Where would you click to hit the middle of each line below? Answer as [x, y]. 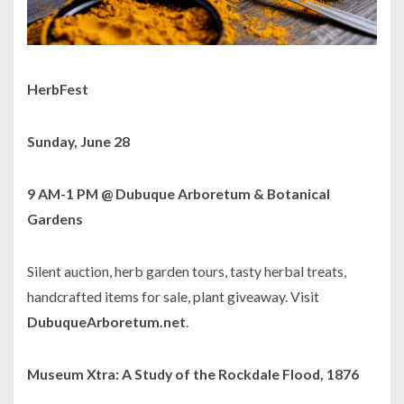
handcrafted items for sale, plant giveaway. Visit [173, 297]
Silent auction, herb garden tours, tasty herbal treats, [187, 271]
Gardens [56, 219]
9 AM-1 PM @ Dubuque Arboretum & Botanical [179, 194]
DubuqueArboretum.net [106, 322]
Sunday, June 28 [78, 142]
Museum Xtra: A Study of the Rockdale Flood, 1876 [193, 374]
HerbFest [58, 89]
